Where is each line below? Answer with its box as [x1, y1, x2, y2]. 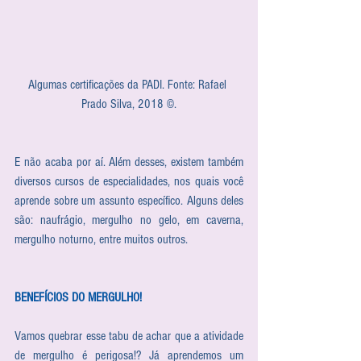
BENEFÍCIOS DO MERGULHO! [15, 290, 142, 305]
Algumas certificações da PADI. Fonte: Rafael [28, 77, 230, 93]
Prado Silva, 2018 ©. [81, 97, 176, 112]
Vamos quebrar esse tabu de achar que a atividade [15, 329, 243, 344]
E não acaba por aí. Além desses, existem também [15, 155, 243, 170]
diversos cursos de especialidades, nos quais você [15, 174, 243, 189]
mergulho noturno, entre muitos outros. [15, 232, 188, 247]
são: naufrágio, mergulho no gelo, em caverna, [15, 213, 243, 228]
